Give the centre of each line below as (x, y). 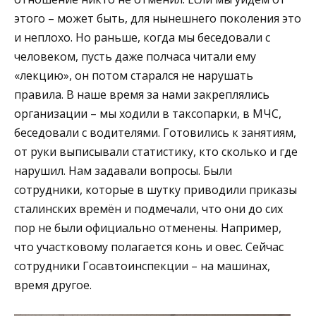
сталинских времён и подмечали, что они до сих (148, 208)
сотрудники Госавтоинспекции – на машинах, (142, 266)
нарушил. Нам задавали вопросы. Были (123, 170)
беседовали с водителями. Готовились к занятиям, (155, 132)
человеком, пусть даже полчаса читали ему (135, 56)
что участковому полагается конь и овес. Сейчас (149, 247)
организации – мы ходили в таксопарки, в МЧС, (148, 113)
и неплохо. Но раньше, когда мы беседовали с (142, 37)
